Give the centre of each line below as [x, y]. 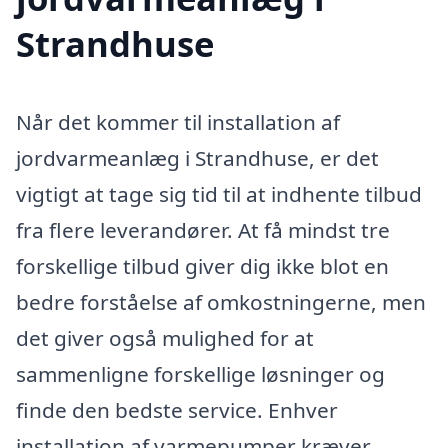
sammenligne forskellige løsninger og [200, 374]
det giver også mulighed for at [165, 338]
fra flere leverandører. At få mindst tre [203, 230]
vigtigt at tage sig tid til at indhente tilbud [219, 194]
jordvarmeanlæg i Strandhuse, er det [197, 158]
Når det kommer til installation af [178, 122]
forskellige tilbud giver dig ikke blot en [202, 266]
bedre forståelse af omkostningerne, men [221, 302]
